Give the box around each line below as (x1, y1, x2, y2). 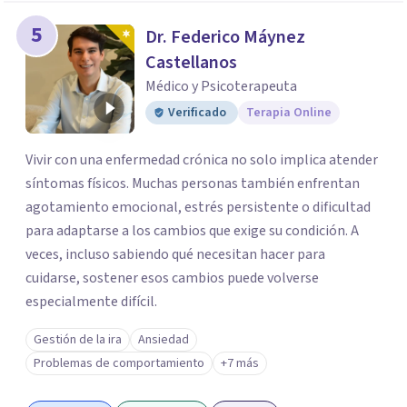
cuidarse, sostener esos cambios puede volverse (25, 268, 319, 288)
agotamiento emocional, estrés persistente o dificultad (25, 197, 371, 217)
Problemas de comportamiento (34, 354, 204, 372)
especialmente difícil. (25, 292, 157, 312)
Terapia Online (246, 104, 332, 122)
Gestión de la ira (34, 331, 122, 349)
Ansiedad (138, 331, 189, 349)
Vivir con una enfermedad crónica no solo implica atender (25, 150, 378, 170)
